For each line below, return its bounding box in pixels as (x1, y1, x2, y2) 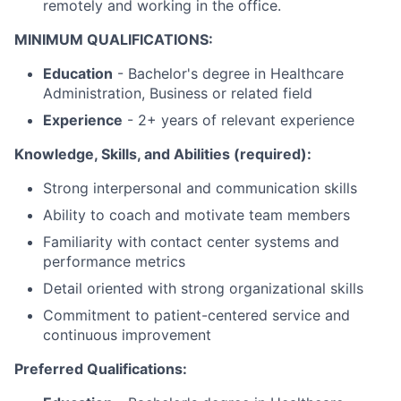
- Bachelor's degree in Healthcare (113, 64, 344, 83)
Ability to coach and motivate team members (43, 206, 350, 225)
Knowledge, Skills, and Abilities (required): (14, 145, 311, 164)
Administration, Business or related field (43, 84, 312, 103)
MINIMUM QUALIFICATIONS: (14, 30, 213, 49)
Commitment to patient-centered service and (43, 306, 350, 325)
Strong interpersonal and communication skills (43, 179, 357, 198)
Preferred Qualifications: (14, 360, 187, 379)
